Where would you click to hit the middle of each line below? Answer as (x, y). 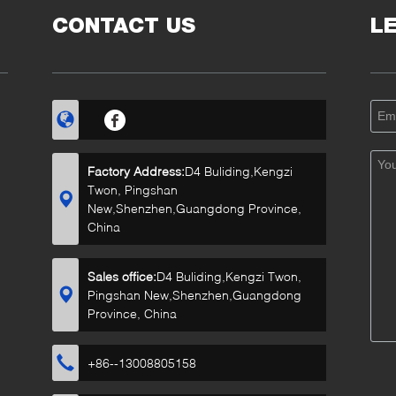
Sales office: (122, 276)
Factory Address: (136, 171)
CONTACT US (124, 25)
